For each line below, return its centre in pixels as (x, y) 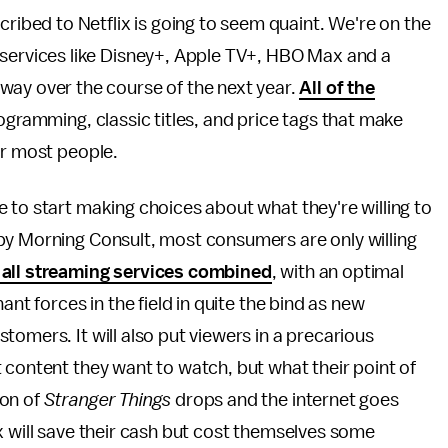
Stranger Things (107, 400)
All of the (337, 88)
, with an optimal (337, 272)
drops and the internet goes (285, 400)
